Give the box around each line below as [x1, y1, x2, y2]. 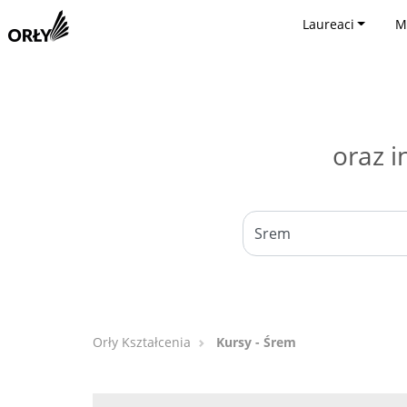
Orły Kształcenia [93, 333, 191, 351]
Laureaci [302, 15, 354, 33]
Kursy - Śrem [216, 333, 296, 351]
